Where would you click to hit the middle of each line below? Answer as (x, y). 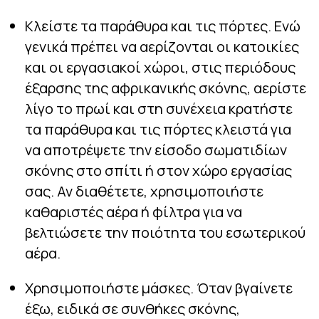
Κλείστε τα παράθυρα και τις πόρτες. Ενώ (163, 26)
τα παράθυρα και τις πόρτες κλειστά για (158, 130)
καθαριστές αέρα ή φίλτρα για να (134, 212)
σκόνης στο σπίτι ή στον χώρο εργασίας (158, 171)
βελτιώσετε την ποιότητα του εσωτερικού (165, 233)
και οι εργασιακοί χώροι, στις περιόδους (160, 68)
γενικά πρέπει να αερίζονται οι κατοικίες (162, 47)
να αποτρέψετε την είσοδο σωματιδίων (156, 150)
